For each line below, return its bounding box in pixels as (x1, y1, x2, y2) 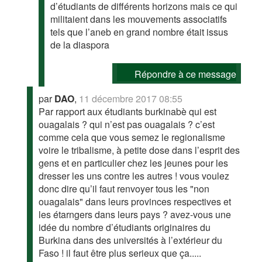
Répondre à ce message (134, 67, 236, 81)
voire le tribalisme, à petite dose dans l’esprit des (39, 143, 240, 157)
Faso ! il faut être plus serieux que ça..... (39, 246, 202, 260)
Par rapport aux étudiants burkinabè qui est (39, 104, 217, 118)
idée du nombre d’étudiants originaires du (39, 220, 211, 234)
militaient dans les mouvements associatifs (50, 12, 227, 26)
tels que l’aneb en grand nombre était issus (50, 25, 229, 39)
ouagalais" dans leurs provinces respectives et (39, 194, 232, 208)
